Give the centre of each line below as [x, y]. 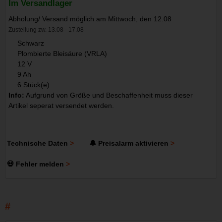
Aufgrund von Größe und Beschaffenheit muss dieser [109, 95]
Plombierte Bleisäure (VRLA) [62, 54]
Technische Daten [38, 143]
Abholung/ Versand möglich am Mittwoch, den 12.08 [90, 19]
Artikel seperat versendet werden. [61, 106]
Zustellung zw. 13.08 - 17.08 [46, 30]
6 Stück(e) [33, 85]
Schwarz [30, 43]
